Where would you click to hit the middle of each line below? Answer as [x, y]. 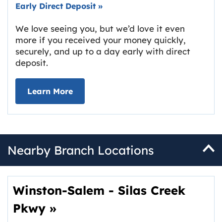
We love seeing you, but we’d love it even [100, 28]
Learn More [50, 91]
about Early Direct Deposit [126, 91]
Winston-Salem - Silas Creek [99, 190]
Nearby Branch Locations [81, 150]
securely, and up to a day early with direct [103, 51]
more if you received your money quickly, [101, 40]
